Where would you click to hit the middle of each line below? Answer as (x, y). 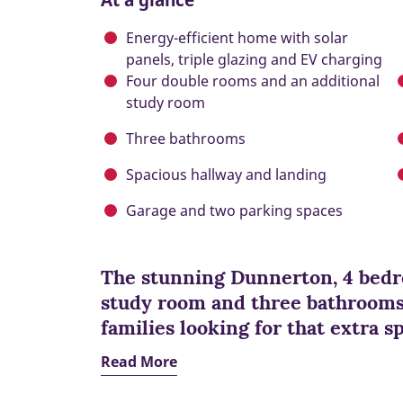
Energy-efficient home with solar (237, 38)
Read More (139, 362)
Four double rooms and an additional (253, 81)
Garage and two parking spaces (236, 211)
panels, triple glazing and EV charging (254, 60)
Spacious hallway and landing (228, 175)
